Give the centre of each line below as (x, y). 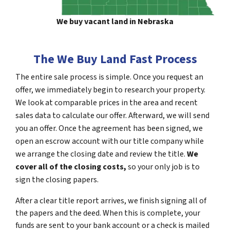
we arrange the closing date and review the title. (101, 154)
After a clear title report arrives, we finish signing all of (111, 201)
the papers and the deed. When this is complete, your (108, 213)
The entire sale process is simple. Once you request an (109, 77)
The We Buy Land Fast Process (115, 60)
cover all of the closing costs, (71, 167)
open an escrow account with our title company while (110, 141)
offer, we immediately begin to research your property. (110, 90)
